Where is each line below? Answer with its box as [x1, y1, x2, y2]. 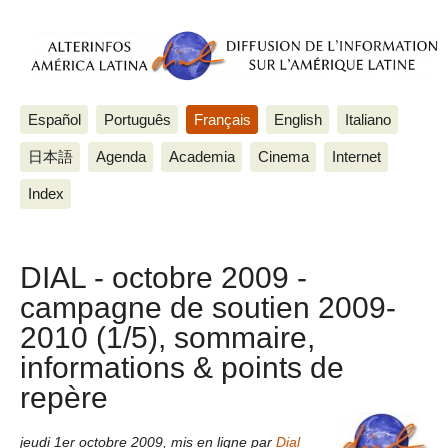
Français [193, 110, 251, 128]
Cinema [257, 147, 309, 165]
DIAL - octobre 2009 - [20, 260, 307, 295]
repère [20, 380, 108, 415]
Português [103, 110, 171, 128]
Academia [168, 147, 235, 165]
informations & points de [20, 350, 344, 385]
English [273, 110, 322, 128]
